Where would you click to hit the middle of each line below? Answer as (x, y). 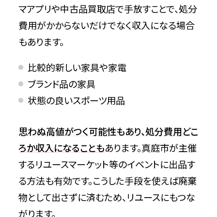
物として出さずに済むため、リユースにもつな (107, 197)
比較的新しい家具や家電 (77, 68)
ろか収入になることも (62, 147)
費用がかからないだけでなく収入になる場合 (107, 25)
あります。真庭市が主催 (151, 147)
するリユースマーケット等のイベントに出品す (107, 164)
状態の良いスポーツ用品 (77, 101)
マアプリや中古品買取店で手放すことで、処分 (108, 9)
